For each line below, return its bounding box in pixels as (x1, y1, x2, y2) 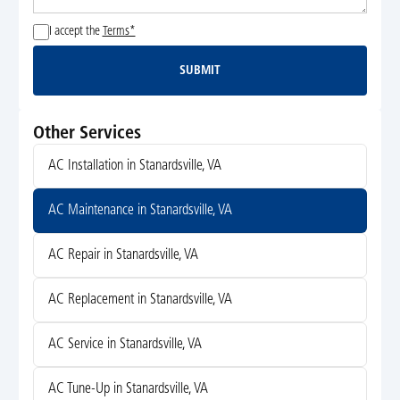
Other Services (32, 125, 141, 144)
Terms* (102, 25, 136, 39)
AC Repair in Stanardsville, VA (47, 248, 198, 263)
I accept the (48, 25, 103, 39)
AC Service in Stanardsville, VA (47, 337, 202, 353)
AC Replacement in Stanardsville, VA (47, 293, 232, 308)
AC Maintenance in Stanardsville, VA (47, 204, 232, 219)
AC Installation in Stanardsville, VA (47, 159, 221, 174)
